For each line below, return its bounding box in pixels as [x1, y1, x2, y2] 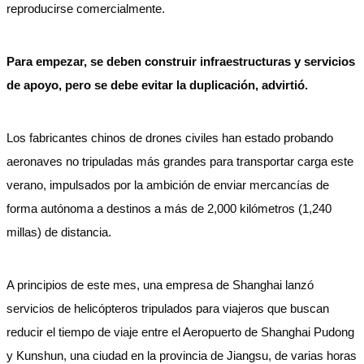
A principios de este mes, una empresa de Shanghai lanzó [6, 278, 314, 292]
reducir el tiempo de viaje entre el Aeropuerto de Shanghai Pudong [6, 325, 354, 339]
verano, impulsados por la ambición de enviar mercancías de [6, 178, 329, 192]
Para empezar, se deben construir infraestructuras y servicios [6, 54, 355, 68]
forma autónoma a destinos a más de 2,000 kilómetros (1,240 [6, 201, 331, 215]
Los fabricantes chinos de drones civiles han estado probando [6, 131, 333, 145]
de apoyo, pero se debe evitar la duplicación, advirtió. [6, 78, 308, 92]
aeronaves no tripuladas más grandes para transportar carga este [6, 154, 353, 168]
